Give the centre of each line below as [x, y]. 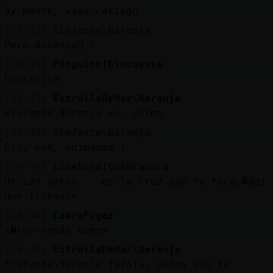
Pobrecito [31, 79]
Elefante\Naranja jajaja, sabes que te [117, 264]
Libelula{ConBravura [111, 166]
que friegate [41, 196]
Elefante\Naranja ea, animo [83, 113]
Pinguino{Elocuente [108, 64]
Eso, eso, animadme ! [65, 147]
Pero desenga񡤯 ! [50, 44]
